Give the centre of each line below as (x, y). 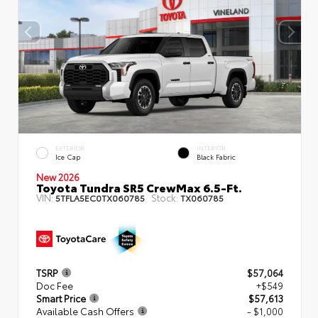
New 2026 (58, 177)
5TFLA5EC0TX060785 (100, 198)
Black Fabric (216, 157)
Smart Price (61, 298)
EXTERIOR (70, 148)
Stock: (165, 198)
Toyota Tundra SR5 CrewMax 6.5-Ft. (139, 187)
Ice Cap (68, 157)
